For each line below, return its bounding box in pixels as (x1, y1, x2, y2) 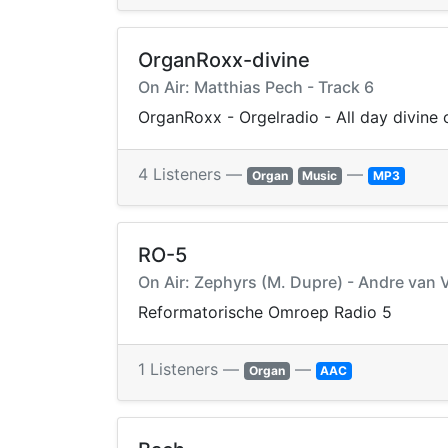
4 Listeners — (138, 164, 247, 185)
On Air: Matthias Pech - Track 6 (138, 77, 374, 98)
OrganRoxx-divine (138, 48, 310, 73)
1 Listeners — (138, 359, 244, 380)
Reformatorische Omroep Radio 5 (138, 302, 392, 323)
